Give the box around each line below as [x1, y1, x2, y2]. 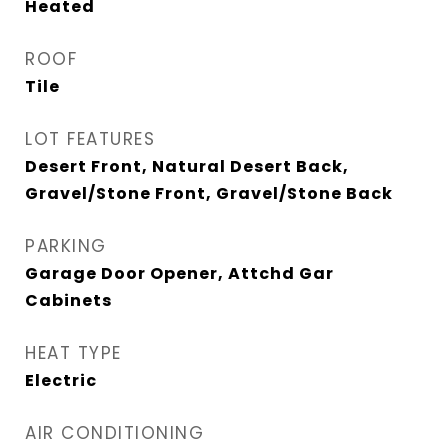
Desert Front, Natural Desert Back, [25, 155, 349, 178]
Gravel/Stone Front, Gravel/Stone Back [25, 182, 393, 205]
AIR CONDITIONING [25, 421, 204, 445]
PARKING [25, 234, 107, 258]
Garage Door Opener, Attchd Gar [25, 262, 334, 285]
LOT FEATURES [25, 127, 155, 151]
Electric [25, 369, 97, 392]
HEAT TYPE [25, 341, 122, 365]
